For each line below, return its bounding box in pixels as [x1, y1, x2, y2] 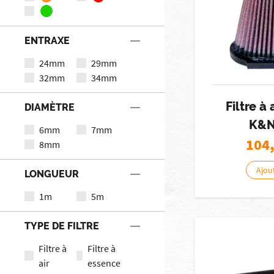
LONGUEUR [24, 168, 79, 180]
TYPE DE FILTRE [24, 220, 99, 232]
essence [87, 256, 121, 269]
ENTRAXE [24, 34, 70, 46]
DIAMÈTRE [24, 101, 75, 113]
